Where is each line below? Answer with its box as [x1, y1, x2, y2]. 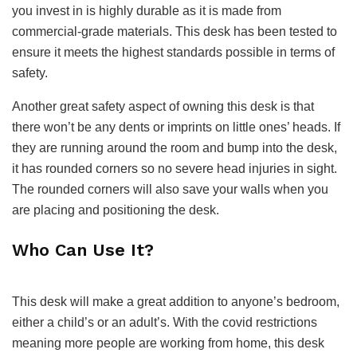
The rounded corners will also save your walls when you [12, 182, 328, 197]
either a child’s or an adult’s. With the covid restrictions [12, 315, 317, 329]
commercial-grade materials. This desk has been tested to [12, 25, 337, 39]
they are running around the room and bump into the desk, [12, 141, 337, 155]
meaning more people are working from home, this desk [12, 335, 324, 350]
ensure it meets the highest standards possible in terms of [12, 45, 335, 60]
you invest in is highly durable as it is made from [12, 4, 281, 18]
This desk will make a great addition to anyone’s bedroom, [12, 294, 339, 308]
